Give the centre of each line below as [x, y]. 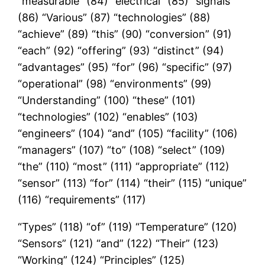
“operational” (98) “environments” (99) [115, 83]
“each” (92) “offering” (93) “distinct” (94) [121, 50]
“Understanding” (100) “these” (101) [107, 100]
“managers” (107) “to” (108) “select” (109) [122, 150]
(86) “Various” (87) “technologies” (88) [114, 17]
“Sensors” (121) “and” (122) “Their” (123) [119, 243]
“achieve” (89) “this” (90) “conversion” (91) [125, 34]
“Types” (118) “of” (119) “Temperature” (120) [128, 227]
